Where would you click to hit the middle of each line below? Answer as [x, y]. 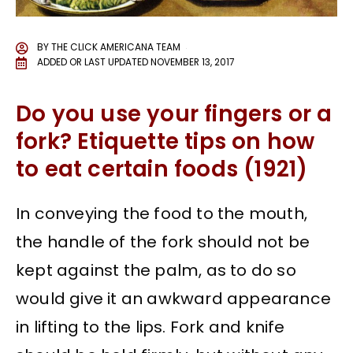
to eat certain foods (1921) [162, 169]
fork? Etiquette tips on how [165, 142]
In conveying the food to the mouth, [162, 213]
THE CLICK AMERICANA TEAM [116, 48]
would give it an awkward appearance [174, 298]
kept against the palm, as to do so [156, 270]
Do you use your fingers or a [174, 114]
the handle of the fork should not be [163, 242]
